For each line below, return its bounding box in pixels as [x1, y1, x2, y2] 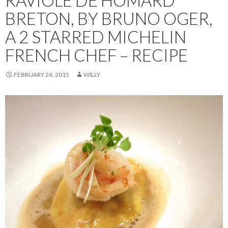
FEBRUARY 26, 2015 [14, 70, 69, 78]
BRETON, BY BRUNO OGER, [5, 8, 213, 28]
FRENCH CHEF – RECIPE [5, 44, 188, 65]
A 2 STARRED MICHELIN [5, 26, 186, 47]
